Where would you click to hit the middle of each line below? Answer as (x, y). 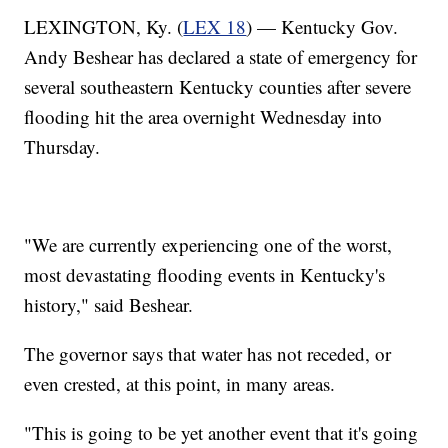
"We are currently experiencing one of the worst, (208, 244)
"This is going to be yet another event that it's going (221, 432)
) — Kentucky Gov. (322, 26)
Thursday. (62, 146)
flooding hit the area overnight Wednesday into (203, 116)
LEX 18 (215, 26)
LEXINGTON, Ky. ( (104, 26)
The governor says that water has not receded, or (208, 353)
